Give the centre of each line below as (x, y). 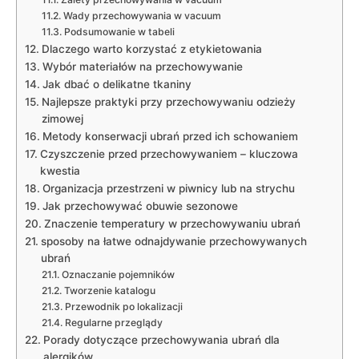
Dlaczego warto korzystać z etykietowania (151, 48)
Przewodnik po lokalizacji (123, 306)
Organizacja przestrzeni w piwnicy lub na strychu (168, 188)
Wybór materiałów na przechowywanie (142, 66)
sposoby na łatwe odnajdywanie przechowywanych (173, 241)
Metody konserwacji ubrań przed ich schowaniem (170, 136)
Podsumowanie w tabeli (119, 31)
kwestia (60, 170)
